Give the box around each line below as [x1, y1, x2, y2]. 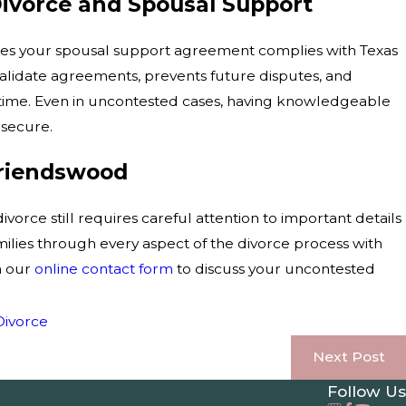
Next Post [312, 348, 385, 366]
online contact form [34, 259, 173, 277]
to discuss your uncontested [172, 259, 375, 277]
